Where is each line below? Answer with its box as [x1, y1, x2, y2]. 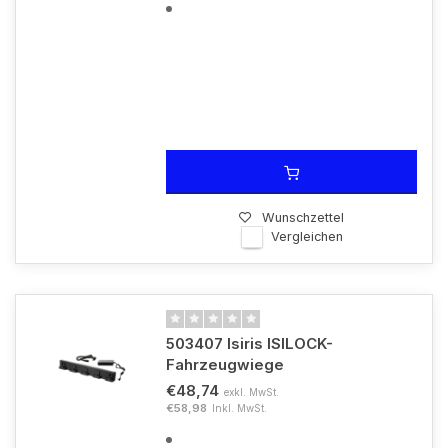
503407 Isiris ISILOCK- [166, 334, 333, 353]
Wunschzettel [262, 210, 344, 225]
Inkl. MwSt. [212, 402, 267, 414]
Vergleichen [270, 229, 343, 244]
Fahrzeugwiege [166, 355, 284, 374]
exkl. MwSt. [224, 386, 279, 398]
